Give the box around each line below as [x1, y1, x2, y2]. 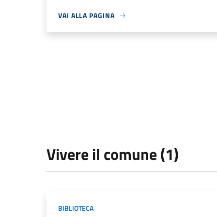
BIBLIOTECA [58, 203, 93, 214]
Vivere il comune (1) [46, 142, 179, 166]
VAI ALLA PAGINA [58, 10, 115, 21]
